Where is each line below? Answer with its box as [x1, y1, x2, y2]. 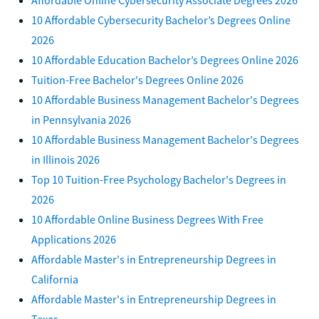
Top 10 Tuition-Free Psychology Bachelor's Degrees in [31, 172, 286, 187]
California [31, 271, 78, 286]
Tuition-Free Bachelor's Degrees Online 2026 [31, 72, 244, 87]
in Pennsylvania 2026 [31, 112, 131, 127]
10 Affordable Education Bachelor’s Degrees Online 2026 [31, 52, 298, 67]
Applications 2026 [31, 231, 116, 246]
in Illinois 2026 [31, 152, 100, 167]
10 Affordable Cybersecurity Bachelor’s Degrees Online [31, 12, 291, 27]
